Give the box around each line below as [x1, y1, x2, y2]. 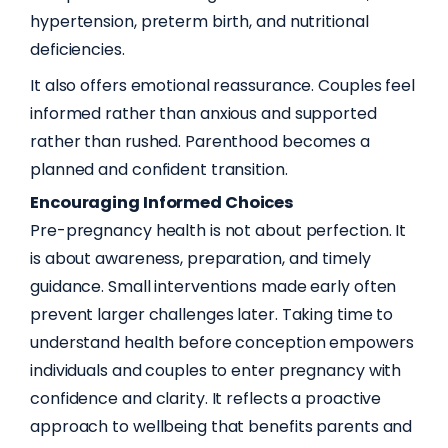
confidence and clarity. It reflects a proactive [30, 386, 382, 410]
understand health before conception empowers [30, 330, 414, 354]
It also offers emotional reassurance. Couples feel [30, 74, 415, 98]
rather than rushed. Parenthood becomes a [30, 130, 370, 154]
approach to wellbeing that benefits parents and [30, 414, 413, 438]
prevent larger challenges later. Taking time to [30, 302, 394, 326]
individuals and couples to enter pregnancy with [30, 358, 402, 382]
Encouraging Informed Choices [30, 191, 295, 215]
